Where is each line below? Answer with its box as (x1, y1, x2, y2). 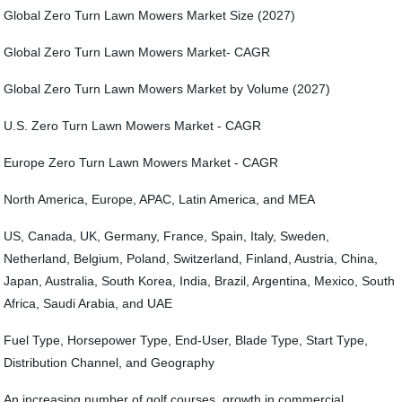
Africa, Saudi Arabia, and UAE (4, 296, 173, 310)
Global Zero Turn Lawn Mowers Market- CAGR (4, 45, 275, 59)
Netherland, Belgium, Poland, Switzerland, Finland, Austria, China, (4, 251, 379, 266)
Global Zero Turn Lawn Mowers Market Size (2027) (4, 8, 302, 22)
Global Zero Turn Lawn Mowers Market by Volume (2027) (4, 82, 335, 96)
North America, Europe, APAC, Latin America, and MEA (4, 192, 316, 206)
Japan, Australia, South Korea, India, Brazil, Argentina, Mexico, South (4, 274, 396, 288)
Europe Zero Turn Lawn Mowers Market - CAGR (4, 155, 283, 170)
